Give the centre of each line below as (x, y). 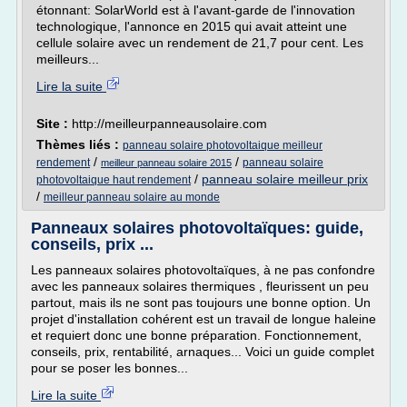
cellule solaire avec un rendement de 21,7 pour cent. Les (200, 43)
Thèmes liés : (79, 144)
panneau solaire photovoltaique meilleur (223, 145)
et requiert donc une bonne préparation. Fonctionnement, (196, 335)
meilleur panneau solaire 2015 (166, 163)
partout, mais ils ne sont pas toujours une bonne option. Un (201, 303)
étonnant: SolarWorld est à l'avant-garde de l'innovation (196, 10)
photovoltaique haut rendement (114, 180)
